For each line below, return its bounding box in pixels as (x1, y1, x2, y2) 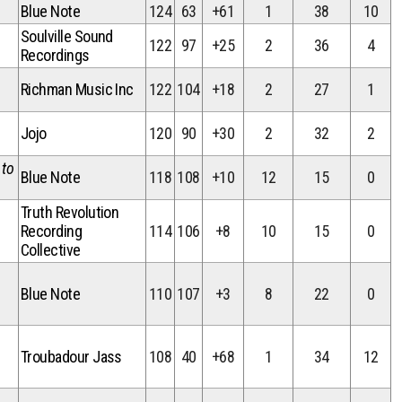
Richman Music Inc (21, 80, 134, 99)
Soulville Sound (21, 27, 113, 46)
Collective (21, 240, 81, 259)
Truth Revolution (21, 203, 119, 222)
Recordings (21, 46, 90, 65)
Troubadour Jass (21, 347, 122, 366)
